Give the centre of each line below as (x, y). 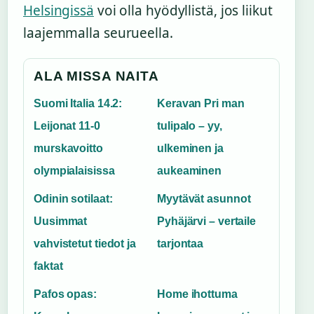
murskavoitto (68, 148)
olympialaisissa (74, 170)
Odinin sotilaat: (73, 198)
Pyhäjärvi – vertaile (206, 221)
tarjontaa (180, 243)
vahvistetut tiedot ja (85, 243)
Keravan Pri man (201, 103)
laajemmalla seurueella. (98, 33)
